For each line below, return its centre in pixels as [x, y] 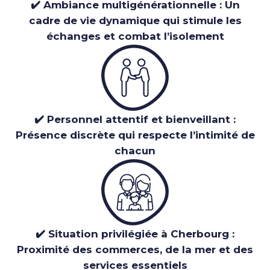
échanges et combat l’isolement [135, 36]
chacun [135, 151]
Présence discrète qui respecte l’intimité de [135, 135]
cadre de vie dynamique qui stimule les [135, 21]
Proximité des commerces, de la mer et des [135, 250]
